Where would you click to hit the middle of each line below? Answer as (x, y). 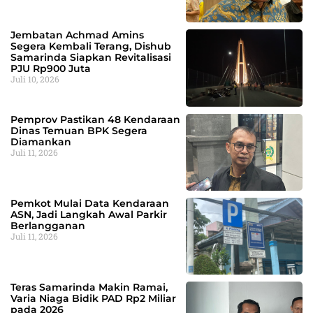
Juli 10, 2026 (35, 79)
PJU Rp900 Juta (51, 69)
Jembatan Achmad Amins (77, 35)
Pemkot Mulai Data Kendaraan (90, 203)
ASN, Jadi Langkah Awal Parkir (89, 214)
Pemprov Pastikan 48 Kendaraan (95, 119)
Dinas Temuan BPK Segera (79, 130)
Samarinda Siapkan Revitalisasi (91, 58)
